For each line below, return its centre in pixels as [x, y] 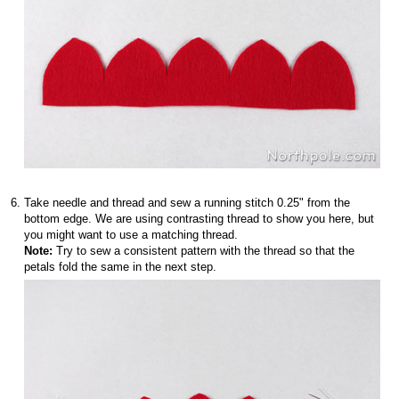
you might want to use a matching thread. [131, 235]
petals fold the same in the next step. [120, 267]
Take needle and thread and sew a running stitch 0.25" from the [187, 203]
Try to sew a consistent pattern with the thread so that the [204, 251]
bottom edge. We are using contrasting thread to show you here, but [199, 219]
